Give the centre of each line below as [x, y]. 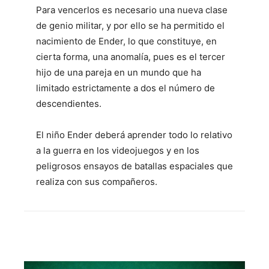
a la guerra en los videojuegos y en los [118, 151]
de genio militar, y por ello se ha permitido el [130, 26]
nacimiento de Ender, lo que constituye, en [126, 41]
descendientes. [69, 104]
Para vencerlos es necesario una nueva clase [132, 10]
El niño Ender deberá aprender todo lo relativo [134, 135]
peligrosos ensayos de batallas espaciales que [134, 166]
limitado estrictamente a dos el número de [125, 88]
